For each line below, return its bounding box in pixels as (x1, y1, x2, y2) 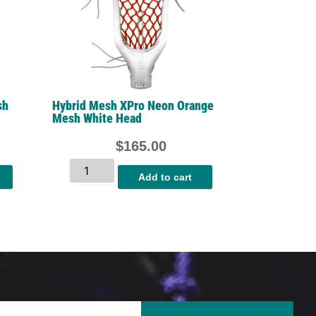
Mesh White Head (51, 110, 142, 126)
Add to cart (138, 171, 192, 183)
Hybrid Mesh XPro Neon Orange (51, 97, 214, 113)
